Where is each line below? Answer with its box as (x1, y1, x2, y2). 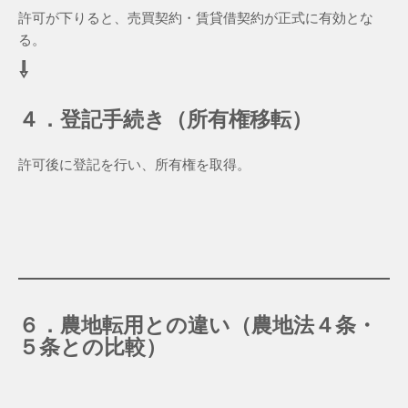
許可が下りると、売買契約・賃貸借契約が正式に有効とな (18, 10, 373, 26)
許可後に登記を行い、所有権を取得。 (18, 157, 250, 173)
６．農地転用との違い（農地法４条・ (18, 314, 377, 338)
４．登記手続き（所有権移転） (18, 108, 312, 132)
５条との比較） (18, 336, 167, 360)
